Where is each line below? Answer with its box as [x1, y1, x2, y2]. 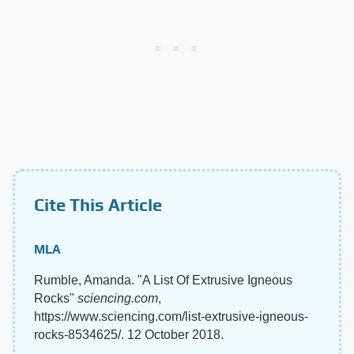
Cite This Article [34, 194, 162, 216]
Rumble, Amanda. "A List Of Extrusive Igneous [34, 273, 292, 288]
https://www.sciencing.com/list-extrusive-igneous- [34, 310, 308, 324]
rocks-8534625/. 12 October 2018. [34, 328, 224, 342]
